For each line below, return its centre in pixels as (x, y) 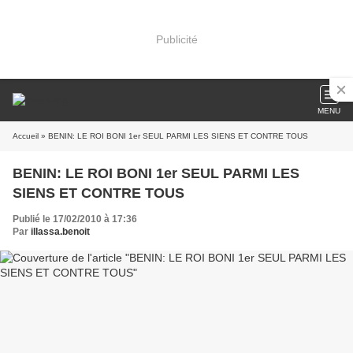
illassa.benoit (60, 232)
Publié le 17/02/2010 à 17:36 (75, 219)
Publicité (176, 39)
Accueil (26, 136)
